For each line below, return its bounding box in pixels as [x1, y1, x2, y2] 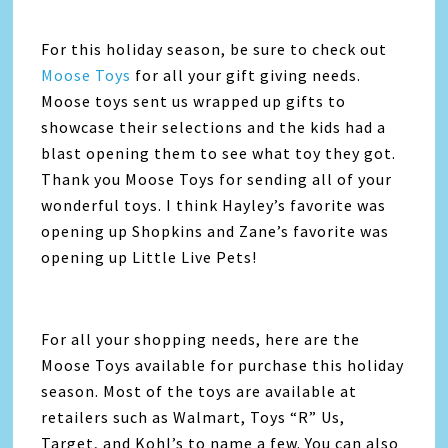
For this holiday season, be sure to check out [41, 39, 388, 59]
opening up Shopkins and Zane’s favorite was [41, 221, 390, 241]
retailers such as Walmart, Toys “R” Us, [41, 407, 346, 427]
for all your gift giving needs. [131, 65, 362, 85]
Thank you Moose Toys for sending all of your [41, 169, 393, 189]
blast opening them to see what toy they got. [41, 143, 397, 163]
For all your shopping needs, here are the [41, 329, 361, 349]
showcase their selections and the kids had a [41, 117, 387, 137]
